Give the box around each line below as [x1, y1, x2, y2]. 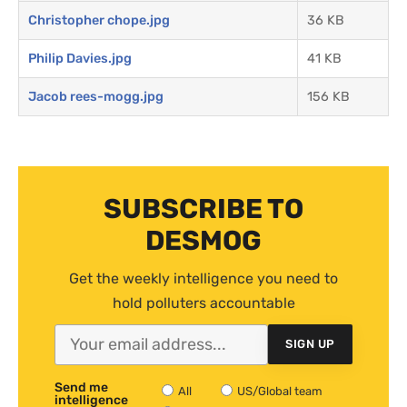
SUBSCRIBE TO [104, 192, 303, 225]
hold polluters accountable [112, 293, 295, 312]
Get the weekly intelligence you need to [69, 269, 338, 287]
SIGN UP [285, 337, 335, 352]
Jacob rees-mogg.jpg [28, 88, 164, 104]
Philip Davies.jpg [28, 50, 132, 66]
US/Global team [237, 383, 323, 398]
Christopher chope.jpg [28, 12, 170, 28]
